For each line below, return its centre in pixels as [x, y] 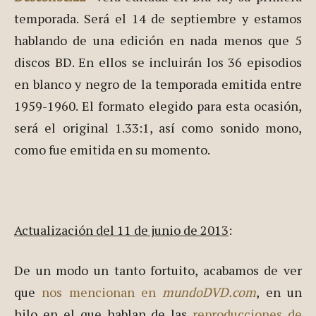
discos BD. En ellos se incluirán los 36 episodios [158, 62]
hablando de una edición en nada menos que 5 [158, 41]
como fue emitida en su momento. [112, 150]
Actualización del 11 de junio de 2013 [121, 230]
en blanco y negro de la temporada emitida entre [158, 84]
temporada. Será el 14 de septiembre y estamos [158, 19]
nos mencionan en [102, 292]
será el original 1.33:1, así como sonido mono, [158, 128]
